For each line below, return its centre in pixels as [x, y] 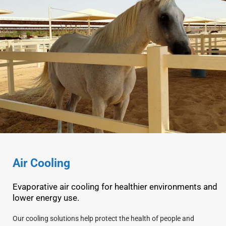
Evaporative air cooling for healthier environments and [115, 187]
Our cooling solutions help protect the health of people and [103, 218]
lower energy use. [46, 198]
